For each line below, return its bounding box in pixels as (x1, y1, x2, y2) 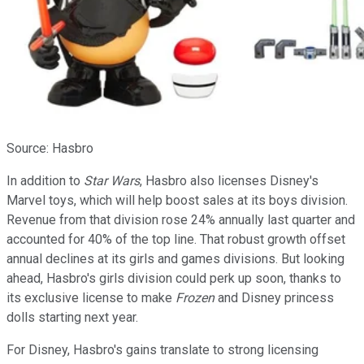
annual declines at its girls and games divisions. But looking (6, 250, 344, 266)
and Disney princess (218, 289, 334, 305)
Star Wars (84, 172, 140, 188)
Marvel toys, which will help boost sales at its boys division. (6, 192, 348, 208)
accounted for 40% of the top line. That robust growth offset (6, 231, 345, 247)
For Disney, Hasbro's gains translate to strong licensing (6, 341, 318, 357)
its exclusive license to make (6, 289, 175, 305)
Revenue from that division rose (6, 211, 188, 227)
